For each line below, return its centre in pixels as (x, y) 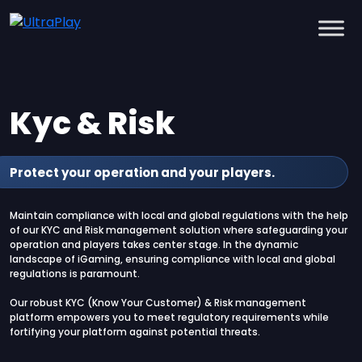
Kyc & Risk (93, 123)
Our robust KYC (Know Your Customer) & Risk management (158, 303)
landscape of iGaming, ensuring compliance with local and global (173, 259)
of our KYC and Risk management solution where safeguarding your (179, 230)
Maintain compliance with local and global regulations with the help (179, 215)
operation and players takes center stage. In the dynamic (154, 244)
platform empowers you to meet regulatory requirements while (169, 317)
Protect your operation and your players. (142, 173)
